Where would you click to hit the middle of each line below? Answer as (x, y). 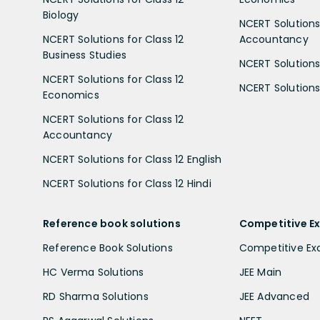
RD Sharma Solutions (96, 296)
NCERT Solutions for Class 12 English (132, 159)
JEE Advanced (274, 296)
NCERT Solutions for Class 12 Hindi (127, 183)
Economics (71, 95)
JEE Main (260, 272)
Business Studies (85, 55)
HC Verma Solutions (94, 272)
